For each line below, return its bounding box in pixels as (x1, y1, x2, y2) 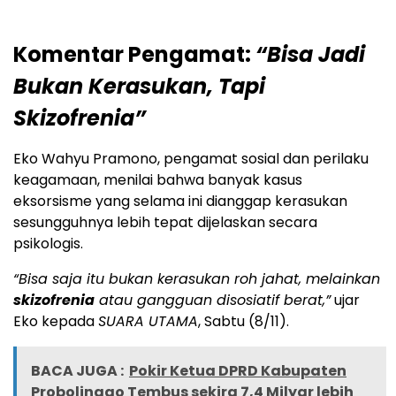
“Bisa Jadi (255, 39, 365, 69)
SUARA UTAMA (98, 310, 198, 331)
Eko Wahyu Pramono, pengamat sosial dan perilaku (13, 148, 369, 169)
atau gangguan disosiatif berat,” (95, 289, 331, 310)
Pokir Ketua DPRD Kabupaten (129, 360, 346, 381)
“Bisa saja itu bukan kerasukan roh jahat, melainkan (13, 268, 380, 289)
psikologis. (13, 232, 83, 254)
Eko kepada (13, 310, 98, 331)
